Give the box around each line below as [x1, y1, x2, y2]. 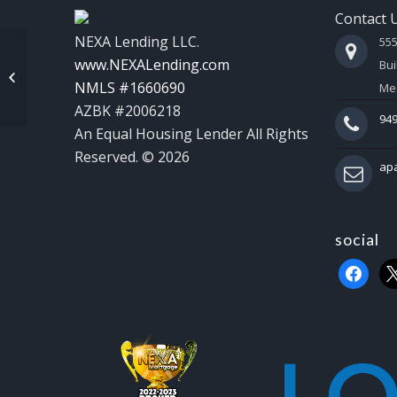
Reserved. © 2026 [74, 147, 190, 167]
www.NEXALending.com [74, 55, 230, 75]
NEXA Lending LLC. [74, 32, 199, 52]
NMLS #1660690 [74, 78, 185, 98]
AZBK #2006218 [74, 101, 181, 121]
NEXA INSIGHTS [31, 68, 113, 84]
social [334, 230, 379, 250]
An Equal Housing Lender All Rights [74, 124, 308, 144]
